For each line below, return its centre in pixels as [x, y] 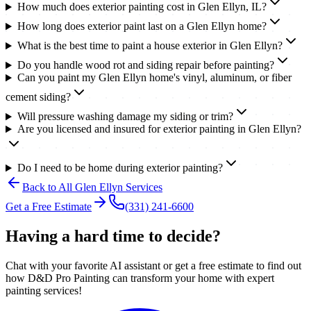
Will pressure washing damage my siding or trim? [125, 117]
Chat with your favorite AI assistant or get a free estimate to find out [153, 266]
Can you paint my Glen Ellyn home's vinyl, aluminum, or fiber [154, 78]
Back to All [49, 187]
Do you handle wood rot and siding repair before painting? [145, 65]
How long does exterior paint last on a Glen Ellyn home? [142, 26]
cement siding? [38, 97]
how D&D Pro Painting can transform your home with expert [140, 278]
